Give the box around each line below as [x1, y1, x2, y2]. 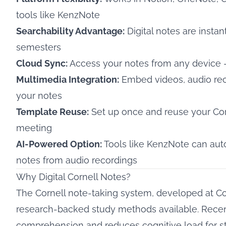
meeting [16, 123, 52, 133]
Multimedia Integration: [16, 74, 119, 85]
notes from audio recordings [16, 155, 137, 165]
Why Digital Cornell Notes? [16, 172, 131, 182]
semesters [16, 42, 61, 52]
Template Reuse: [16, 106, 89, 117]
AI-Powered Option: [16, 139, 102, 149]
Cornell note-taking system [35, 188, 152, 198]
